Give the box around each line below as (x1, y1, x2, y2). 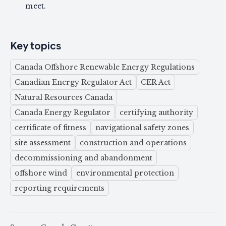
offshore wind (15, 168, 67, 178)
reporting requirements (15, 184, 104, 193)
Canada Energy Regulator (15, 108, 110, 118)
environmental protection (76, 168, 174, 178)
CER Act (141, 78, 171, 87)
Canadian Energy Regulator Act (15, 78, 132, 87)
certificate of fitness (15, 123, 86, 133)
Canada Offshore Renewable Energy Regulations (15, 63, 195, 72)
